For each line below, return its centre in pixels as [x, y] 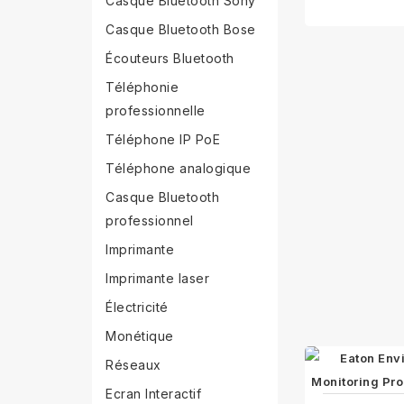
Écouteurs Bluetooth [170, 58]
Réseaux [133, 365]
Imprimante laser [157, 278]
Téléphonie [142, 87]
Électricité [137, 307]
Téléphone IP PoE [163, 139]
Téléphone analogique [178, 168]
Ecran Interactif [153, 394]
